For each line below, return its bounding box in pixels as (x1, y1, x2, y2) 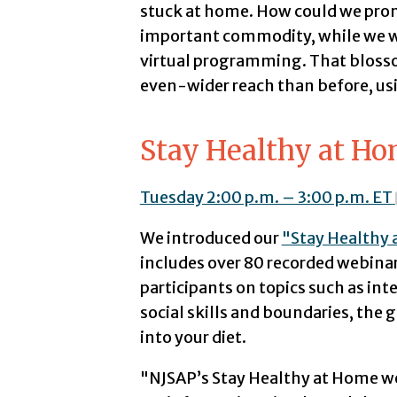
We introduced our (139, 227, 282, 248)
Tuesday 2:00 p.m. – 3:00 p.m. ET (139, 186, 393, 207)
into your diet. (139, 326, 246, 347)
